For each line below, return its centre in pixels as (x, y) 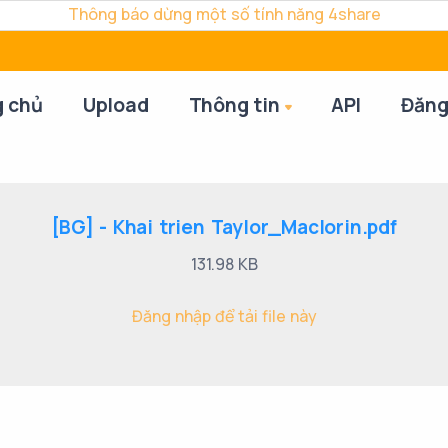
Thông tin (234, 105)
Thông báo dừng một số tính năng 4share (224, 14)
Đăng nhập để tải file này (224, 316)
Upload (115, 105)
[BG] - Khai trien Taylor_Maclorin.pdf (224, 227)
